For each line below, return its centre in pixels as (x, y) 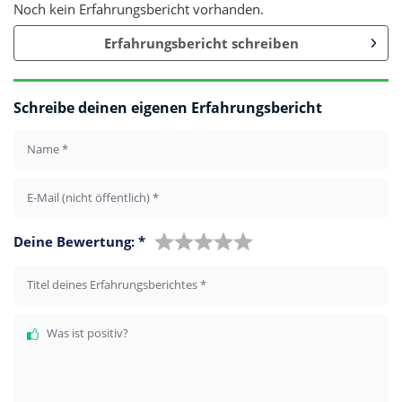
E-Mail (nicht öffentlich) (90, 197)
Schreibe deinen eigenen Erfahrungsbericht (168, 107)
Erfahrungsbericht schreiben (201, 43)
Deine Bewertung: (76, 241)
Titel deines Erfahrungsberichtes (114, 284)
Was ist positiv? (87, 332)
